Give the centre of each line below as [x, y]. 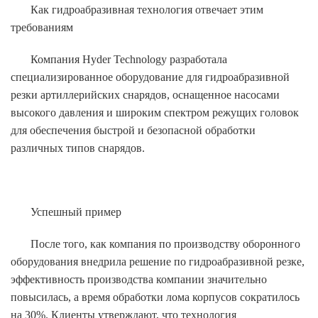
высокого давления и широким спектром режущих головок [155, 112]
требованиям [42, 27]
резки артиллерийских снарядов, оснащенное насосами [145, 94]
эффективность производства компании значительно [139, 279]
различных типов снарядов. [78, 148]
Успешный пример [76, 212]
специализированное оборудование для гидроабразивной [150, 77]
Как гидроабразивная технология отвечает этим [147, 9]
